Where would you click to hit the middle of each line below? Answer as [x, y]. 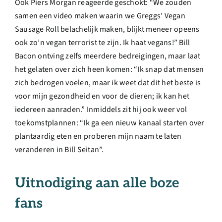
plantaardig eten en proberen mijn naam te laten [98, 136]
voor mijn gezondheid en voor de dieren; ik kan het [102, 96]
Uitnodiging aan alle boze [97, 183]
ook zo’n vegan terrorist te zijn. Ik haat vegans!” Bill [103, 42]
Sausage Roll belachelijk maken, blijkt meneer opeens [107, 29]
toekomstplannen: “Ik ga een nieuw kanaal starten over [110, 123]
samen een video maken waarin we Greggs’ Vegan [100, 16]
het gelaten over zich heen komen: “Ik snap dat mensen [110, 69]
